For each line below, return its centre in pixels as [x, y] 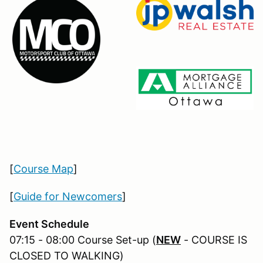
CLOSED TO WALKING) [67, 255]
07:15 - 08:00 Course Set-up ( [83, 240]
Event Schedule [49, 224]
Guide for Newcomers [68, 196]
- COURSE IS [214, 240]
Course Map [43, 168]
